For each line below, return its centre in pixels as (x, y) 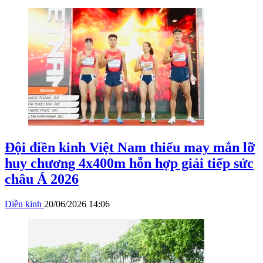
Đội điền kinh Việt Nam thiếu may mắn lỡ (130, 148)
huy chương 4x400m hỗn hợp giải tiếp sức (129, 163)
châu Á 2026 (42, 179)
